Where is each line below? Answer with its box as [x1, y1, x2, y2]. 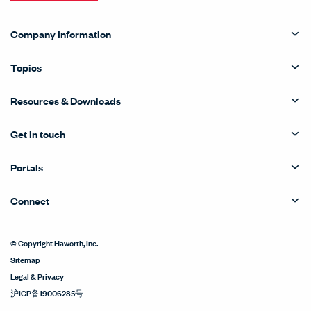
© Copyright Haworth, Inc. [10, 235, 98, 249]
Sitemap [10, 252, 40, 266]
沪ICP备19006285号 [10, 285, 83, 299]
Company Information [10, 26, 111, 41]
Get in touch [10, 126, 65, 141]
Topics [10, 60, 42, 74]
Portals [10, 160, 43, 174]
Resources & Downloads [10, 93, 121, 108]
